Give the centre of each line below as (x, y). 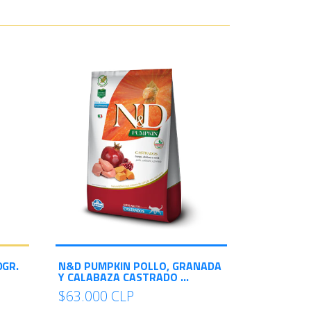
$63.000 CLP (96, 296)
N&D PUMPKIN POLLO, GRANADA (140, 266)
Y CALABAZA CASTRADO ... (124, 277)
